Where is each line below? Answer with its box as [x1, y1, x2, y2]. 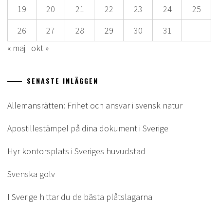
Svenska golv [7, 168, 55, 180]
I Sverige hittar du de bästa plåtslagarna [7, 191, 152, 202]
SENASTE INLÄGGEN [27, 75, 98, 86]
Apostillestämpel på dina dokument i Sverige [7, 122, 168, 134]
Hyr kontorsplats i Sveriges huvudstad [7, 145, 145, 157]
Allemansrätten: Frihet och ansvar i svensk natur [7, 99, 182, 111]
